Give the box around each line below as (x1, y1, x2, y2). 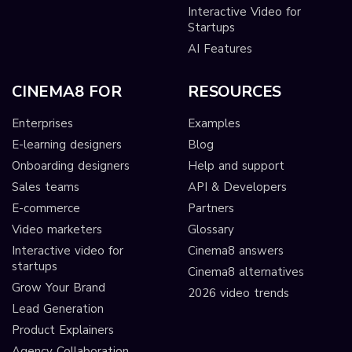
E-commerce (12, 200, 80, 217)
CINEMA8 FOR (12, 81, 122, 103)
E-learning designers (12, 137, 122, 153)
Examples (187, 115, 240, 132)
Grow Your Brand (12, 280, 105, 296)
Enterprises (12, 115, 73, 132)
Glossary (187, 222, 234, 238)
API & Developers (187, 179, 287, 196)
